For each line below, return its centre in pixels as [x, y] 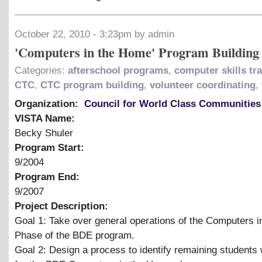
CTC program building [92, 85]
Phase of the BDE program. [75, 235]
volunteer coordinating [203, 85]
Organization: [48, 104]
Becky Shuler [44, 133]
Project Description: [63, 206]
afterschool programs [118, 70]
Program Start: [51, 147]
